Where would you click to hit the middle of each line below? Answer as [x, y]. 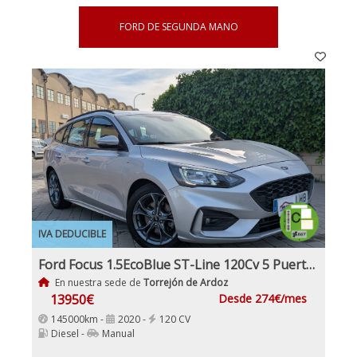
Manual [118, 333]
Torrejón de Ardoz [185, 282]
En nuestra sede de [98, 282]
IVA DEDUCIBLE [72, 233]
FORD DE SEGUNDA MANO [178, 26]
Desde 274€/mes [263, 298]
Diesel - [69, 333]
